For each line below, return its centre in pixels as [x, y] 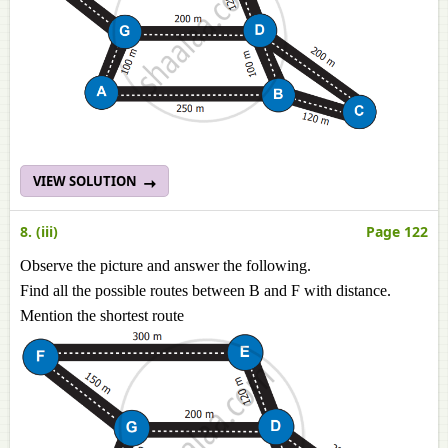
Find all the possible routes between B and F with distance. [205, 290]
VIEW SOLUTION [86, 181]
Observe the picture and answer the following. [165, 265]
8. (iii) [39, 231]
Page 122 [397, 231]
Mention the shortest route [102, 315]
